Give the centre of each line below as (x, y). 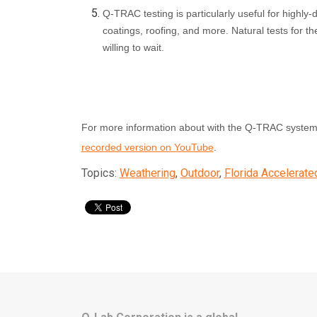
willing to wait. (133, 47)
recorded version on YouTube (147, 147)
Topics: (100, 173)
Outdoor (200, 173)
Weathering (147, 173)
